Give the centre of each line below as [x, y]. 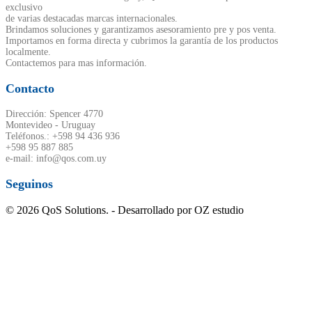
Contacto [30, 89]
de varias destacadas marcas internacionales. [92, 19]
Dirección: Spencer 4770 [54, 114]
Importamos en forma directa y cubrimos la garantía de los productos [142, 41]
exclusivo [24, 8]
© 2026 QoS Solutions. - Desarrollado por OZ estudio [125, 210]
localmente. [28, 52]
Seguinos [29, 184]
